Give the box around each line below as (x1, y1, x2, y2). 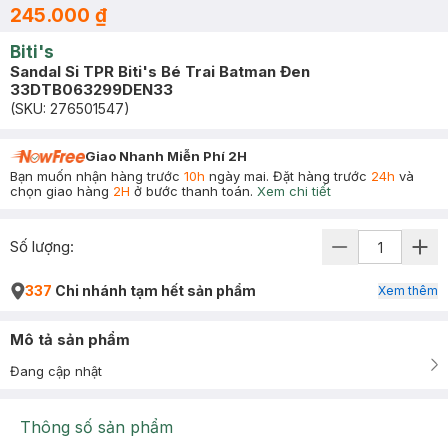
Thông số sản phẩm (20, 417, 173, 437)
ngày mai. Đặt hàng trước (205, 168, 371, 184)
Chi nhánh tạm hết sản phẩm (52, 282, 256, 299)
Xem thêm (378, 283, 438, 298)
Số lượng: (10, 237, 74, 256)
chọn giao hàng (10, 183, 113, 199)
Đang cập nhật (10, 363, 102, 379)
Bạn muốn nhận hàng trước (10, 168, 184, 184)
